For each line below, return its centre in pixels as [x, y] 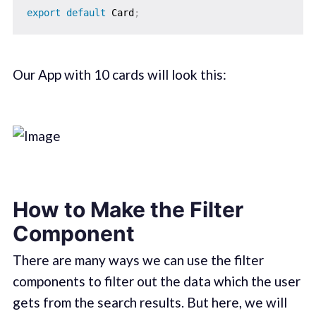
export [43, 13]
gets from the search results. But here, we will [150, 303]
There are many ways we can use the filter [138, 260]
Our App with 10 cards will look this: [119, 75]
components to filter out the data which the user [156, 281]
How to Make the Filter [128, 210]
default [86, 13]
